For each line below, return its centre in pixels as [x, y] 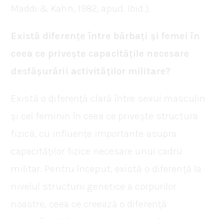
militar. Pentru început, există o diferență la [106, 169]
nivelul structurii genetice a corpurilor [94, 186]
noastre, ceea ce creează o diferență [89, 204]
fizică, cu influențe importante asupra [94, 133]
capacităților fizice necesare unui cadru [97, 151]
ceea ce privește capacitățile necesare [100, 53]
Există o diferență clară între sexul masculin [108, 98]
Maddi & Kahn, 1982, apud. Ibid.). [81, 8]
